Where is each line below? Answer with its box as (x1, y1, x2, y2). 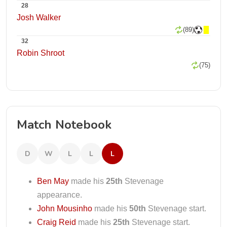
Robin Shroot (17, 49, 64, 57)
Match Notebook (17, 117, 111, 133)
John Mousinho (37, 204, 92, 213)
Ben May (37, 177, 69, 185)
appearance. (37, 191, 82, 199)
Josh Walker (17, 13, 61, 22)
